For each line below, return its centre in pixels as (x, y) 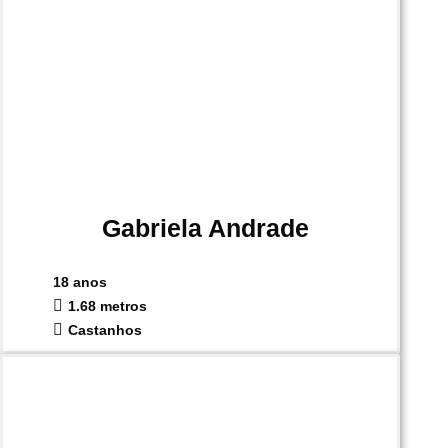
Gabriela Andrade (205, 228)
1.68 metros (107, 306)
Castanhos (105, 330)
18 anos (80, 282)
